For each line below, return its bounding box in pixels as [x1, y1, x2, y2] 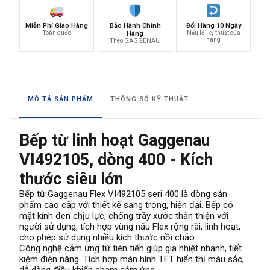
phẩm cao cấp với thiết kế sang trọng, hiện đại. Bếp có [19, 199, 233, 210]
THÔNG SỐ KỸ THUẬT [110, 95, 189, 103]
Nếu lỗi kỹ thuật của [186, 29, 240, 36]
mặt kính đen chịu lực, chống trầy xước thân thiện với [19, 210, 228, 221]
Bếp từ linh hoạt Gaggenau [19, 130, 210, 150]
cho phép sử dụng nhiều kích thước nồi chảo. [19, 231, 196, 243]
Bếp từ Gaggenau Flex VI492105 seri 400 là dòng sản [19, 188, 227, 199]
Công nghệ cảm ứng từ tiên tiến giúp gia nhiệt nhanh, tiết [19, 242, 242, 254]
